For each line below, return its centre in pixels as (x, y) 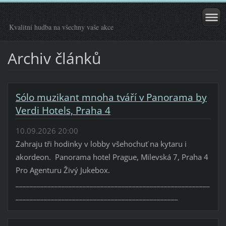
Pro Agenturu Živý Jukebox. (64, 170)
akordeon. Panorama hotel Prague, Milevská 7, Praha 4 (112, 157)
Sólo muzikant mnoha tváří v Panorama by (111, 97)
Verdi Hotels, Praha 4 (63, 110)
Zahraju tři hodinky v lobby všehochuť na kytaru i (101, 144)
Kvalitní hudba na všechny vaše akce (61, 27)
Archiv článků (54, 58)
